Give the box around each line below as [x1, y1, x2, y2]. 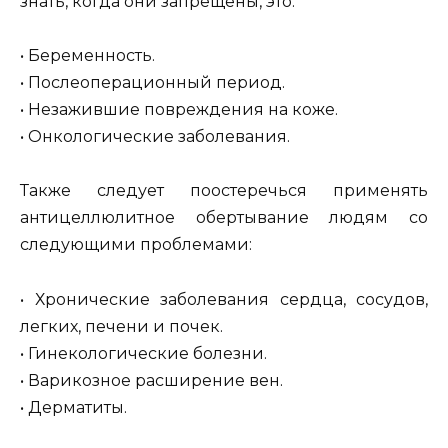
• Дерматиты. [20, 397, 127, 417]
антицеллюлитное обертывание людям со [20, 208, 428, 228]
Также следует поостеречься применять [20, 181, 428, 201]
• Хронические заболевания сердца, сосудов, [20, 289, 428, 309]
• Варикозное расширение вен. [20, 370, 283, 390]
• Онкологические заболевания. [20, 127, 290, 147]
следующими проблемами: [20, 235, 252, 255]
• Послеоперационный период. [20, 73, 285, 93]
